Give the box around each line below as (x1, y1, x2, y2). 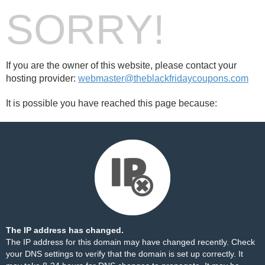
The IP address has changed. (6, 225, 124, 235)
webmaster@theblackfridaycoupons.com (78, 73, 248, 83)
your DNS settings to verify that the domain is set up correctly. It (6, 249, 243, 258)
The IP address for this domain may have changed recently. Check (6, 237, 255, 247)
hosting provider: (6, 73, 78, 83)
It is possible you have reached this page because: (6, 98, 217, 108)
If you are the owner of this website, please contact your (6, 60, 237, 70)
